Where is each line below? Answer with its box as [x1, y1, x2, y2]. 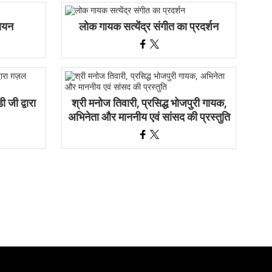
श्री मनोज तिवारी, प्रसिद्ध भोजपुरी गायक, [71, 97, 226, 110]
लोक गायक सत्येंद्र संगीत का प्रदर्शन [79, 20, 219, 33]
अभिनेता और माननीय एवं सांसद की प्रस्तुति [67, 110, 230, 124]
